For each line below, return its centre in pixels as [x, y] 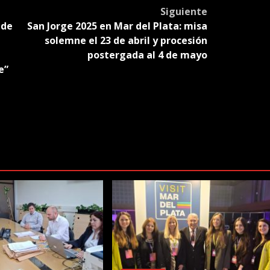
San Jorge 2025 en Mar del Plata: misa [117, 26]
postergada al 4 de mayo [147, 55]
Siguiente [184, 12]
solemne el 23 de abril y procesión [126, 41]
